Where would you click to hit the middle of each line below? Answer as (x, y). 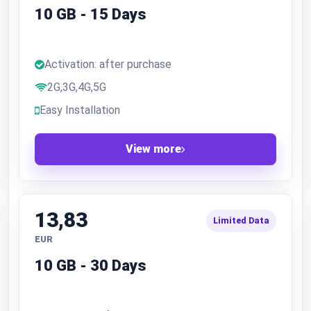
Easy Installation (80, 110)
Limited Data (241, 221)
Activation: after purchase (108, 64)
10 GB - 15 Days (91, 14)
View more (153, 149)
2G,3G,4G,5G (77, 87)
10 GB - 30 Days (91, 266)
